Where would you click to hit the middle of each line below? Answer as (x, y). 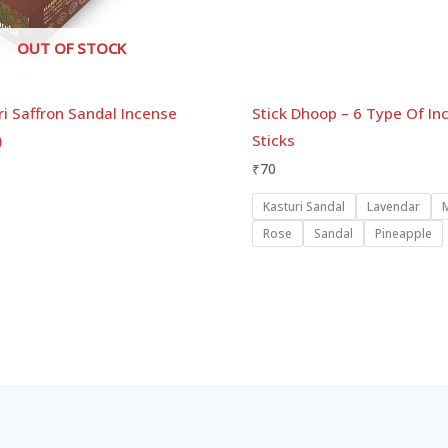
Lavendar (393, 207)
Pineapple (403, 234)
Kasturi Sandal (304, 207)
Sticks (273, 139)
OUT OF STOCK (71, 48)
